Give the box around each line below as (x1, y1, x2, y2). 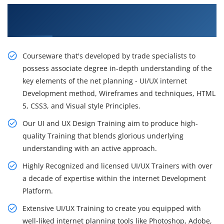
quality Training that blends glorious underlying (22, 131, 183, 141)
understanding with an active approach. (22, 143, 157, 153)
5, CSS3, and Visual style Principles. (22, 101, 140, 111)
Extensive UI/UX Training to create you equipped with (22, 203, 201, 213)
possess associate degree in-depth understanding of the (22, 63, 212, 73)
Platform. (22, 186, 53, 196)
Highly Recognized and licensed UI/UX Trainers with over (22, 161, 212, 171)
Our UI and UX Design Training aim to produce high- (22, 118, 198, 128)
